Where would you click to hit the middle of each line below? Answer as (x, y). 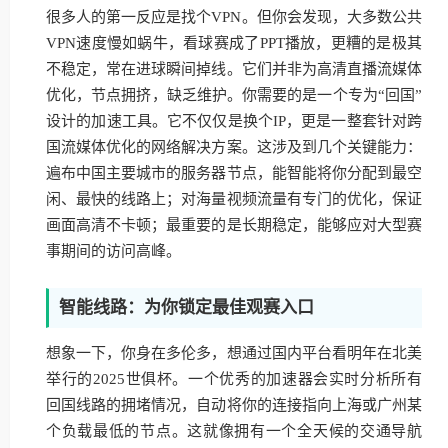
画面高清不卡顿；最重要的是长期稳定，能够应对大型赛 (234, 225)
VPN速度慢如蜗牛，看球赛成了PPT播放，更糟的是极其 (234, 43)
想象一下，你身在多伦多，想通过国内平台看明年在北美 (234, 353)
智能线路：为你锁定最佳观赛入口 (186, 307)
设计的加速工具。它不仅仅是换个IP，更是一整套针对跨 (234, 121)
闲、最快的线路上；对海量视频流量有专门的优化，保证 (234, 199)
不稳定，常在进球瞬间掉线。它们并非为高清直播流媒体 (234, 69)
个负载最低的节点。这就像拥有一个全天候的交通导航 (234, 431)
